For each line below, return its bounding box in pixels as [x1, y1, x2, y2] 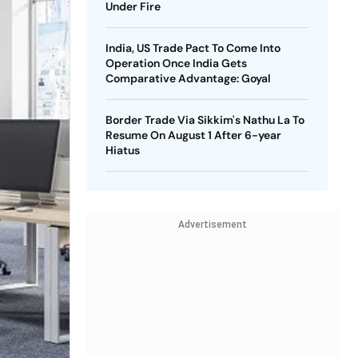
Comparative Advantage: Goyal [105, 71, 271, 86]
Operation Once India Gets [105, 56, 247, 70]
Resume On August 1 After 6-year [105, 128, 281, 142]
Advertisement [177, 219, 247, 230]
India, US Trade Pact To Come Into [105, 41, 280, 55]
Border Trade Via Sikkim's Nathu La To [105, 113, 304, 127]
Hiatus [105, 143, 140, 157]
